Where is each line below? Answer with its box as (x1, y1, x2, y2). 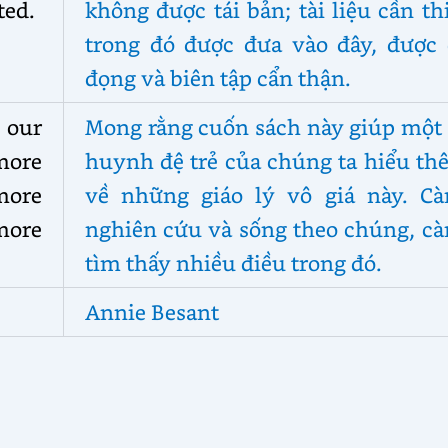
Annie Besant (84, 297, 219, 325)
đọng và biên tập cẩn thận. (84, 63, 351, 91)
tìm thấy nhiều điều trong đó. (84, 248, 382, 276)
